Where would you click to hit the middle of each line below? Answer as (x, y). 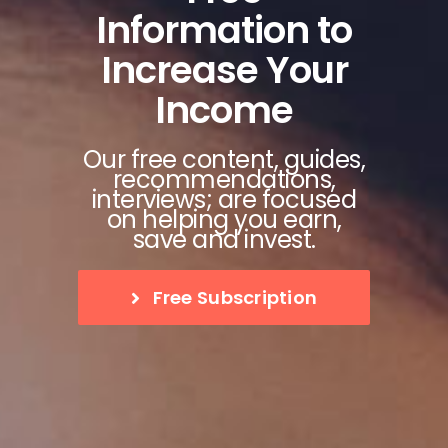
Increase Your (224, 70)
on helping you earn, (224, 220)
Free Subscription (235, 298)
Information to (224, 30)
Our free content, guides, (224, 160)
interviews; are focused (224, 200)
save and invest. (224, 240)
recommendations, (224, 180)
